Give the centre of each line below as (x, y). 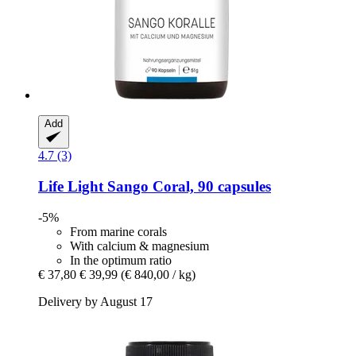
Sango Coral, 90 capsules (187, 187)
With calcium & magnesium (139, 246)
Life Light (71, 187)
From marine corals (118, 231)
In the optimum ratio (121, 260)
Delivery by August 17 (95, 301)
